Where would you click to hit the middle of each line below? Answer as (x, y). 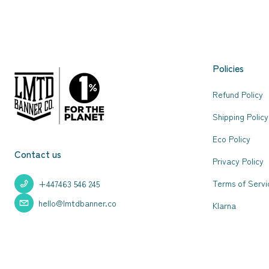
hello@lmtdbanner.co (77, 203)
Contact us (38, 154)
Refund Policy (238, 94)
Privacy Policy (238, 161)
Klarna (224, 205)
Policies (228, 68)
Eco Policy (231, 139)
